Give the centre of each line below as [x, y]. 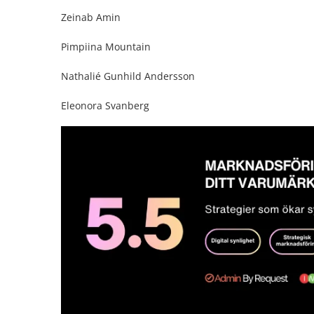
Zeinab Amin [91, 17]
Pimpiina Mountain [106, 47]
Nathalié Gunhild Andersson [128, 76]
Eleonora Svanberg [105, 105]
